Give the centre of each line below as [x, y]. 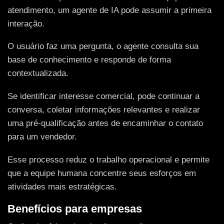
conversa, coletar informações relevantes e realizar [104, 110]
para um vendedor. [42, 137]
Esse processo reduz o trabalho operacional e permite [108, 159]
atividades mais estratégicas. [62, 186]
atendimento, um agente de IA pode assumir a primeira [109, 10]
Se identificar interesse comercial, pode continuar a [103, 96]
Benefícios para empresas [75, 209]
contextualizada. [38, 73]
